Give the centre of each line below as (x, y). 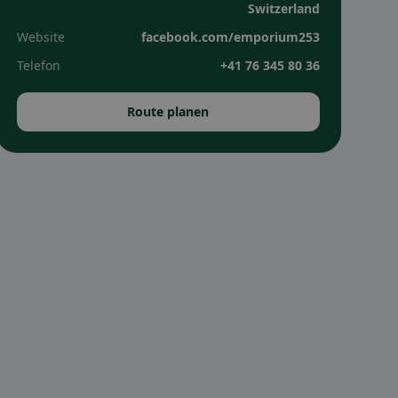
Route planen (168, 111)
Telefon (38, 65)
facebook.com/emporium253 (230, 37)
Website (40, 37)
